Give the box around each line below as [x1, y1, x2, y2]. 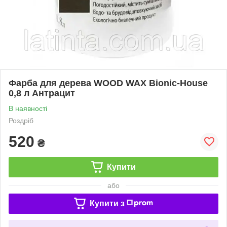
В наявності [9, 104, 47, 112]
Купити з [89, 199, 125, 208]
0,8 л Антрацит [9, 88, 75, 98]
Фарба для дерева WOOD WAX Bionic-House [9, 78, 208, 88]
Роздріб [9, 116, 33, 125]
